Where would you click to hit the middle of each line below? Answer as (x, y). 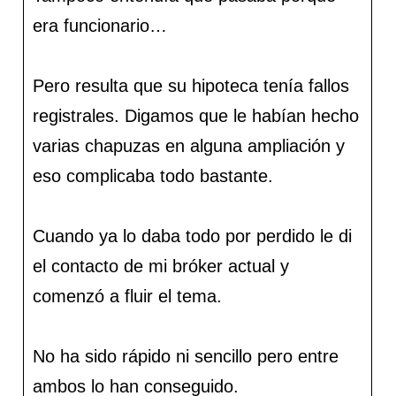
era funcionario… (100, 26)
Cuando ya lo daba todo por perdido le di (193, 236)
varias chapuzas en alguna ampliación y (189, 146)
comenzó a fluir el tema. (128, 297)
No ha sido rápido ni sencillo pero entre (186, 357)
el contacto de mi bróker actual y (161, 267)
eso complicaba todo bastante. (153, 176)
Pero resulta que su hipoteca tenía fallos (191, 86)
